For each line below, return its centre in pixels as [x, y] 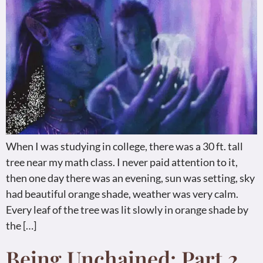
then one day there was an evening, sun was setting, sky [130, 178]
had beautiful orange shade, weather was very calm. [122, 194]
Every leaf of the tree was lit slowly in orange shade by [127, 210]
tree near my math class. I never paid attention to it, [122, 162]
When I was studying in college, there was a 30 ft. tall [124, 146]
